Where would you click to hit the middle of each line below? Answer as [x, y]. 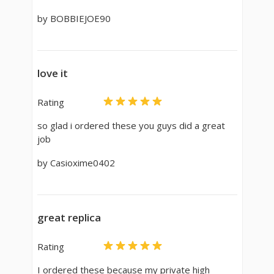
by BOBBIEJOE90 [74, 18]
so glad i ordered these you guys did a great [131, 125]
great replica [69, 217]
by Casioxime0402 [76, 162]
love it [52, 73]
